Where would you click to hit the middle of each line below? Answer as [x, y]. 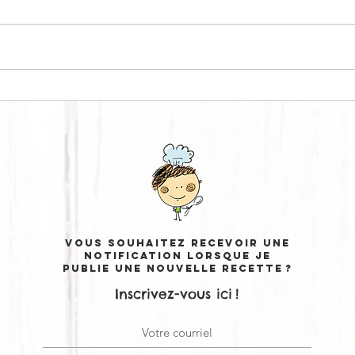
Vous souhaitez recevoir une [177, 243]
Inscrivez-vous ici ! [177, 294]
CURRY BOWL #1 [153, 86]
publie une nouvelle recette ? [177, 269]
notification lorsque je [177, 256]
